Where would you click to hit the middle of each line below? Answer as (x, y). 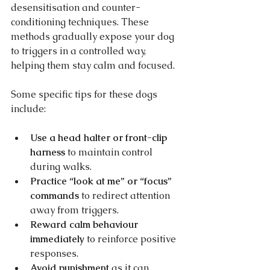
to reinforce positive (131, 239)
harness (48, 152)
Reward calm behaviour (85, 224)
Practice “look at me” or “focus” (102, 181)
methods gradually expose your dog (94, 36)
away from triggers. (74, 210)
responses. (54, 253)
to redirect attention (126, 195)
